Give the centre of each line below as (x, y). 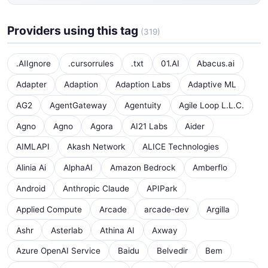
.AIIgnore (33, 64)
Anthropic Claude (96, 189)
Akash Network (96, 147)
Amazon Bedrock (142, 168)
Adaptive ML (212, 85)
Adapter (31, 85)
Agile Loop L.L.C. (212, 105)
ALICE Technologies (180, 147)
